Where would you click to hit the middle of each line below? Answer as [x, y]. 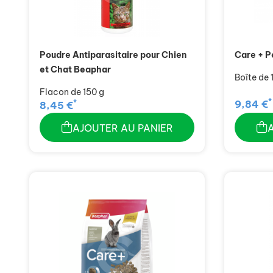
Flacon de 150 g [72, 92]
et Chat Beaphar [75, 70]
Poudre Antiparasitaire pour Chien [113, 55]
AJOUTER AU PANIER [122, 128]
